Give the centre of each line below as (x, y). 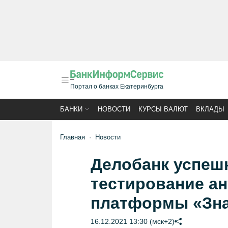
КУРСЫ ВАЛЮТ (163, 109)
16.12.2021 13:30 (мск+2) (132, 221)
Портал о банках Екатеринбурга (117, 87)
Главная (73, 137)
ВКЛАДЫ (210, 109)
